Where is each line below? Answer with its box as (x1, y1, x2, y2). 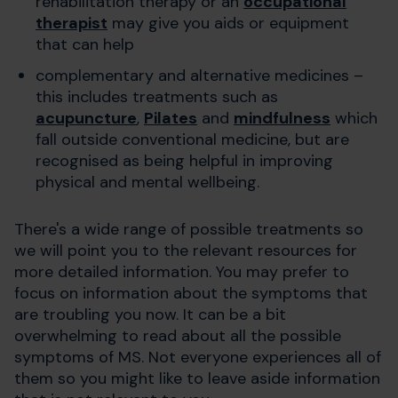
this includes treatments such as (36, 85, 278, 107)
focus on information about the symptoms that (14, 282, 368, 304)
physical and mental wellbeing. (36, 171, 259, 193)
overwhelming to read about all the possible (14, 324, 341, 346)
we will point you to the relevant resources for (14, 239, 357, 261)
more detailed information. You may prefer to (14, 260, 349, 283)
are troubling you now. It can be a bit (14, 303, 286, 325)
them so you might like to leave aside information (14, 367, 380, 389)
